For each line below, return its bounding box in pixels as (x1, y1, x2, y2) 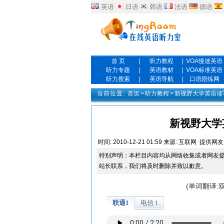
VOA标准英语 (186, 66, 223, 73)
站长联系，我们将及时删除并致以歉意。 (98, 162, 207, 169)
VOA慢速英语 (186, 57, 223, 64)
